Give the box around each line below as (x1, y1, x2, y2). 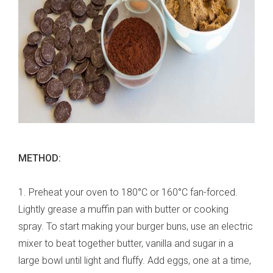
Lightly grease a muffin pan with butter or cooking (18, 204, 229, 216)
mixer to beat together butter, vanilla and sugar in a (18, 238, 233, 250)
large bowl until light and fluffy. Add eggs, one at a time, (18, 255, 251, 267)
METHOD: (18, 152, 61, 165)
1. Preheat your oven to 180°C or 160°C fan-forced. (18, 186, 238, 199)
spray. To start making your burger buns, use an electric (18, 221, 253, 233)
